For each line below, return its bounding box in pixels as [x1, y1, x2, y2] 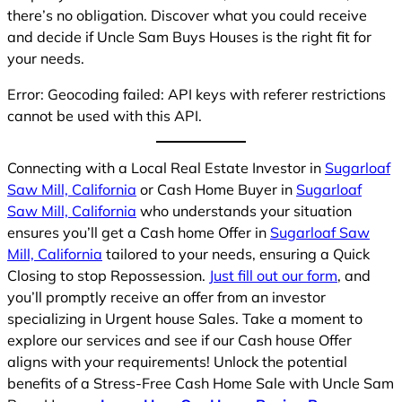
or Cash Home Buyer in [136, 180, 296, 199]
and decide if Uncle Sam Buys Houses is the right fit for [7, 27, 371, 46]
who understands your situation [136, 202, 352, 221]
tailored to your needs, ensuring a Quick [102, 245, 370, 264]
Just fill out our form [209, 267, 337, 285]
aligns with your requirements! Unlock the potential [7, 353, 347, 371]
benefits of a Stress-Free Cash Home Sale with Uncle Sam [7, 374, 394, 393]
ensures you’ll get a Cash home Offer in [7, 223, 270, 242]
